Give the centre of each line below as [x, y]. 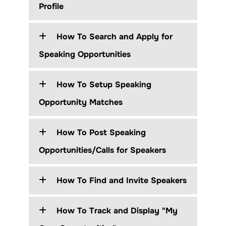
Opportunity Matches [80, 102]
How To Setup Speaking [102, 84]
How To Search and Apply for [113, 36]
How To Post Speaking [100, 132]
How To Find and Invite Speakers [120, 180]
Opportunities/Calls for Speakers [102, 150]
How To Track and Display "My [116, 210]
